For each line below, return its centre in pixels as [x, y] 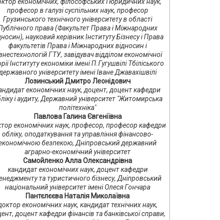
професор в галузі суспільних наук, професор [78, 10]
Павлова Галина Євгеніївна [78, 116]
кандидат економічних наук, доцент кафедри [78, 169]
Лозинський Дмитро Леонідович [78, 81]
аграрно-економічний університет [78, 152]
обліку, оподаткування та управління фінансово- [78, 134]
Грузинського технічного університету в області [78, 19]
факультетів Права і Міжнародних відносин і [78, 46]
